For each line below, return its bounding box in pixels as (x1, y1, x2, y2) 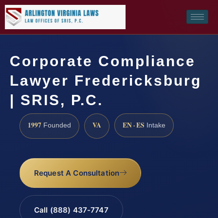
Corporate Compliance (10, 53, 196, 69)
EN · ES (123, 120, 145, 130)
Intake (145, 121, 165, 129)
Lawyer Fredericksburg (10, 72, 201, 89)
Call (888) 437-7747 (34, 205, 109, 215)
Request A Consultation (34, 168, 120, 178)
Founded (41, 121, 71, 129)
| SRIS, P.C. (10, 91, 103, 108)
